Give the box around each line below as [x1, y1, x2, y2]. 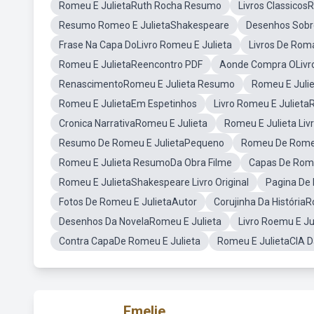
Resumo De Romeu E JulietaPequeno [59, 137, 224, 149]
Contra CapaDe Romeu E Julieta [59, 235, 200, 247]
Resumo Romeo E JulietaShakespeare [59, 20, 229, 31]
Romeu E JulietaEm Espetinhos [59, 98, 197, 109]
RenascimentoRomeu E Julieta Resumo [59, 78, 235, 90]
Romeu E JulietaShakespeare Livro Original [59, 177, 249, 188]
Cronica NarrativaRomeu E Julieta [59, 118, 207, 129]
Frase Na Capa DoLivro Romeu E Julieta [59, 39, 232, 50]
